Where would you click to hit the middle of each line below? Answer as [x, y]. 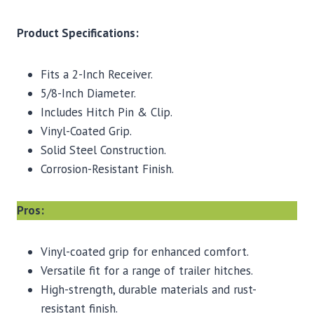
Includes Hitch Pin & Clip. [107, 112]
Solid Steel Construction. [103, 150]
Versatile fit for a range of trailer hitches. [147, 270]
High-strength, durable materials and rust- [149, 289]
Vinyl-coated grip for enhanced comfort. [145, 251]
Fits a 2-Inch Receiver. [97, 74]
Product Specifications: [78, 33]
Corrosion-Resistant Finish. [107, 169]
